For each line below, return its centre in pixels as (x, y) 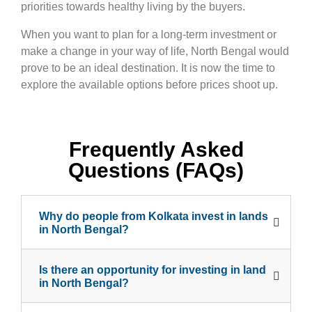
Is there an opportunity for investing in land (153, 270)
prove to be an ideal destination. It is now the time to (148, 68)
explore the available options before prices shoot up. (149, 84)
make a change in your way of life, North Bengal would (155, 51)
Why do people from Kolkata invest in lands (154, 216)
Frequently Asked (156, 149)
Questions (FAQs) (156, 170)
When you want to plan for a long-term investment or (149, 34)
